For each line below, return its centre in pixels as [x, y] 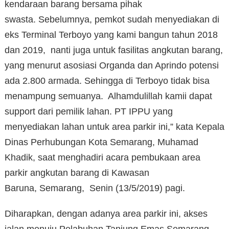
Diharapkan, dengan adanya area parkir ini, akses [106, 213]
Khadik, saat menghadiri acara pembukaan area [102, 157]
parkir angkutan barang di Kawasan [77, 173]
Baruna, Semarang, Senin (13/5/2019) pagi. [95, 188]
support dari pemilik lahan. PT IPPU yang [89, 111]
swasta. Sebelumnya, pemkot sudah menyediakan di [112, 19]
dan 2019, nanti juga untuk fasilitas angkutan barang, [114, 50]
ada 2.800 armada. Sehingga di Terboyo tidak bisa [107, 81]
